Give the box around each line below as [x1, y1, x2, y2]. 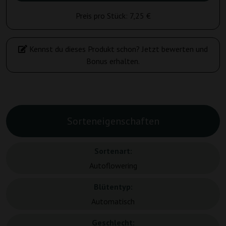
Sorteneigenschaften [67, 115, 159, 128]
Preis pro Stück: [75, 11, 130, 21]
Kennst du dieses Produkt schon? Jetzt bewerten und [27, 44, 208, 54]
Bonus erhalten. [86, 56, 140, 67]
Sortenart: [94, 146, 132, 156]
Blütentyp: [93, 182, 133, 192]
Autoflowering [89, 160, 137, 171]
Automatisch [91, 196, 135, 207]
